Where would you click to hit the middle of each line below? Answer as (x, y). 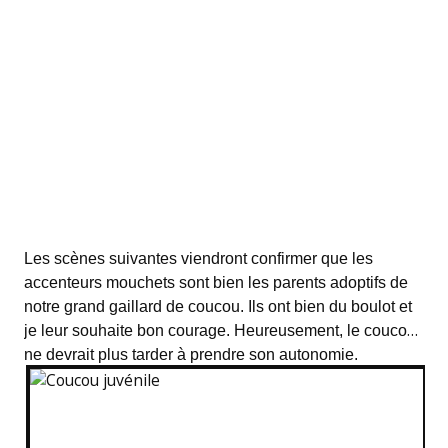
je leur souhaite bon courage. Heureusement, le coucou (219, 330)
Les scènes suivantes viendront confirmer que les (198, 258)
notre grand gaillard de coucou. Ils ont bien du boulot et (217, 306)
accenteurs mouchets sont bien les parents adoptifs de (215, 282)
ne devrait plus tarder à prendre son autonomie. (190, 354)
